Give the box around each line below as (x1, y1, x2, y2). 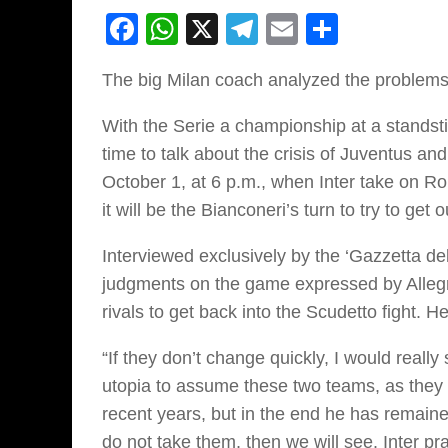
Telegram (258, 11, 391, 48)
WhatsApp (178, 11, 326, 48)
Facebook (138, 11, 280, 48)
